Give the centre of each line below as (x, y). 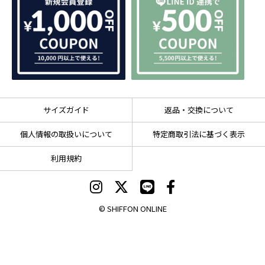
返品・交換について (199, 110)
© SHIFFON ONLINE (132, 209)
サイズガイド (66, 110)
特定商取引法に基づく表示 (199, 134)
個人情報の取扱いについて (66, 134)
